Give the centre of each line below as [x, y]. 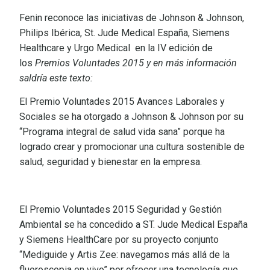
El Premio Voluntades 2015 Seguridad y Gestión [121, 210]
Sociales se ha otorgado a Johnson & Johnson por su [131, 117]
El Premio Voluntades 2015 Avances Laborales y [122, 102]
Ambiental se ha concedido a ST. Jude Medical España [133, 225]
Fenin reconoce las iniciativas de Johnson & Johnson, [132, 18]
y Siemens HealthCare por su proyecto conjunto [119, 240]
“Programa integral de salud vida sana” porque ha [122, 132]
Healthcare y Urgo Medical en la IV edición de [116, 48]
